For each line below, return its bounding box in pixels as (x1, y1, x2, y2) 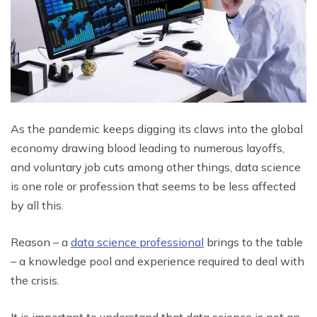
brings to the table (204, 234, 303, 249)
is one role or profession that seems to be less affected (11, 178, 296, 193)
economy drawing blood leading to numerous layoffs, (11, 140, 284, 155)
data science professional (71, 234, 204, 249)
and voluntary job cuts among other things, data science (11, 159, 301, 174)
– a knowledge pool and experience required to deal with (11, 253, 304, 268)
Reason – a (11, 234, 71, 249)
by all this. (11, 197, 64, 212)
